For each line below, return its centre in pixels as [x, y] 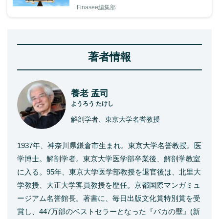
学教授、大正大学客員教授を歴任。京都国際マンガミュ [109, 185]
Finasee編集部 [96, 7]
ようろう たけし [92, 104]
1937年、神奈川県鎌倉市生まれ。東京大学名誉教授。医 [109, 145]
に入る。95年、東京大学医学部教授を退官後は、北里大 [109, 172]
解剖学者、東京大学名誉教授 [115, 119]
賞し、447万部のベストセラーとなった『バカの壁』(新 [109, 211]
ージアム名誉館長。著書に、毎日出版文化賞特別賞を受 [109, 198]
